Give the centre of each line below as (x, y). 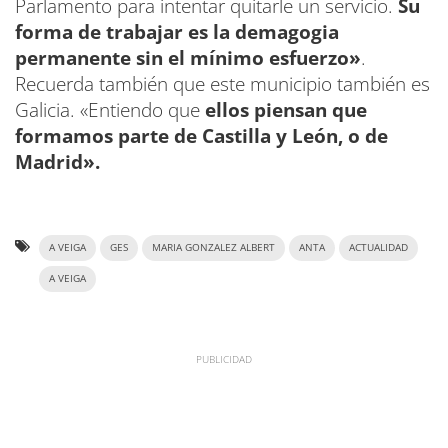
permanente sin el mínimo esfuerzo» (188, 57)
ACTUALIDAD (378, 247)
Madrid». (57, 161)
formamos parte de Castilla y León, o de (201, 135)
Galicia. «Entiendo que (110, 109)
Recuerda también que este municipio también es (222, 83)
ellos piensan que (286, 109)
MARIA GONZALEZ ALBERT (213, 247)
